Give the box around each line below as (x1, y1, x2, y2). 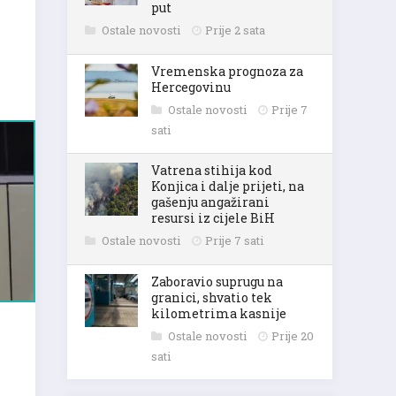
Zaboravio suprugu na (151, 273, 283, 290)
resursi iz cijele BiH (151, 209, 275, 226)
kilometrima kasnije (151, 305, 286, 322)
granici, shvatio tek (151, 289, 272, 306)
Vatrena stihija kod (151, 162, 272, 179)
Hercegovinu (151, 79, 231, 95)
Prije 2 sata (205, 22, 265, 38)
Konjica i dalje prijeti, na (151, 178, 304, 194)
